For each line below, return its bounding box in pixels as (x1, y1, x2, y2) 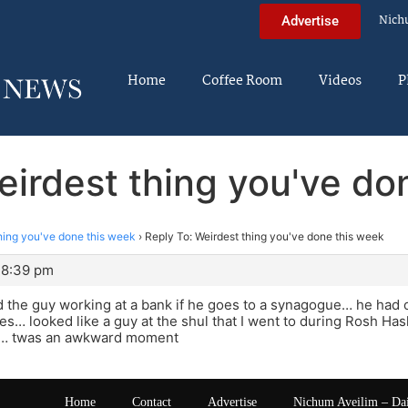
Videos (319, 70, 362, 92)
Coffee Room (202, 70, 282, 92)
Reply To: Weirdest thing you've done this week (145, 229, 384, 243)
